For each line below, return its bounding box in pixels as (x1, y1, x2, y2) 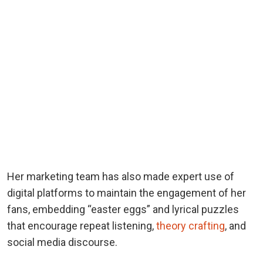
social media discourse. (7, 235, 117, 248)
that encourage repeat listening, (7, 219, 156, 232)
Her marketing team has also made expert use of (7, 170, 234, 183)
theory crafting (156, 219, 225, 232)
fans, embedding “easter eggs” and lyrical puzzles (7, 203, 239, 215)
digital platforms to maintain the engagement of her (7, 186, 246, 199)
